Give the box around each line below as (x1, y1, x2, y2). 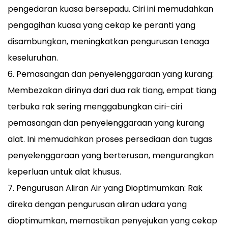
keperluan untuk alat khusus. (8, 166, 121, 178)
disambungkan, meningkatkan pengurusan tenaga (8, 36, 209, 47)
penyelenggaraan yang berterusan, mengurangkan (8, 150, 214, 161)
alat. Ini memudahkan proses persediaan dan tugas (8, 133, 212, 145)
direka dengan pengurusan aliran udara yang (8, 198, 187, 210)
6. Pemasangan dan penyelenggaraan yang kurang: (8, 68, 214, 80)
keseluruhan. (8, 52, 58, 64)
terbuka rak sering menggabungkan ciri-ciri (8, 101, 182, 112)
